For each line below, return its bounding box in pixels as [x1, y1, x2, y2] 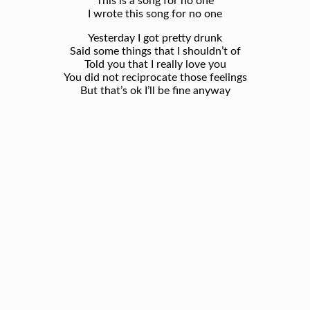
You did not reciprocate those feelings [63, 71, 247, 83]
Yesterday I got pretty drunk [88, 32, 222, 44]
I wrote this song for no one [88, 8, 222, 19]
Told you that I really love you [84, 58, 226, 70]
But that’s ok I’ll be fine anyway [80, 84, 230, 96]
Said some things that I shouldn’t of [69, 45, 241, 57]
